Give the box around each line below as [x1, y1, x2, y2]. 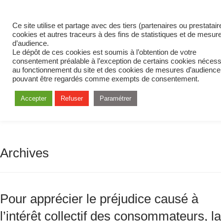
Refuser [61, 95, 83, 102]
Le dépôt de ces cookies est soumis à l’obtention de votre [12, 48, 196, 56]
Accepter [21, 95, 46, 102]
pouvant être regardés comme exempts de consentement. [12, 75, 199, 83]
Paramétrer [100, 95, 131, 102]
